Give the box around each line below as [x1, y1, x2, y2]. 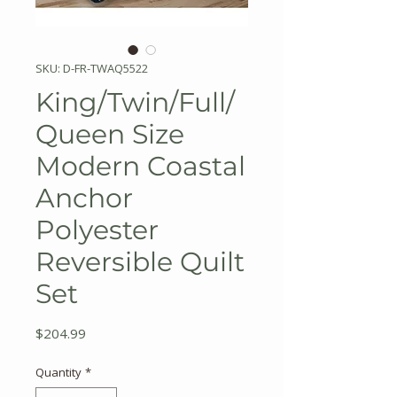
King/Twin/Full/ [35, 86, 235, 119]
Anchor [35, 182, 133, 214]
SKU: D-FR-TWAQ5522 [35, 60, 148, 76]
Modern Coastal [35, 150, 245, 183]
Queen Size [35, 118, 184, 151]
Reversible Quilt [35, 245, 245, 278]
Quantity [35, 364, 82, 380]
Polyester [35, 214, 159, 246]
